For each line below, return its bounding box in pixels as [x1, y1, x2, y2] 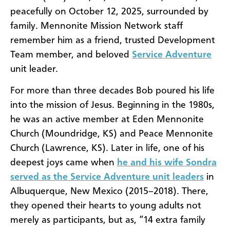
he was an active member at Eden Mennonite [10, 115, 204, 125]
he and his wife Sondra [117, 158, 217, 168]
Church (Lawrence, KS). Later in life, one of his [10, 144, 204, 154]
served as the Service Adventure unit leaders [10, 172, 204, 182]
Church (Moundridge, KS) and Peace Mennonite [10, 129, 213, 139]
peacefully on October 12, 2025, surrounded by [10, 7, 208, 16]
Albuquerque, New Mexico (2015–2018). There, [10, 187, 208, 197]
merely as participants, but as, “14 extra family [10, 216, 205, 225]
